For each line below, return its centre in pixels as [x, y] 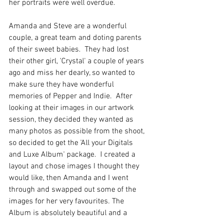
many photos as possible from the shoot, [78, 131]
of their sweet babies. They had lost [70, 50]
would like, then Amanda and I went [70, 178]
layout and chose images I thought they [75, 166]
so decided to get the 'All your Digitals [72, 143]
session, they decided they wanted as [72, 120]
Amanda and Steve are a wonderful [69, 26]
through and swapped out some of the [73, 190]
